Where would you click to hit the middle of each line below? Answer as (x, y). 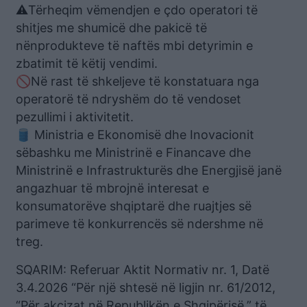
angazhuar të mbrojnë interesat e (112, 188)
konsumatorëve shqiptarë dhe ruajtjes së (134, 206)
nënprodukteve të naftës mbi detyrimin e (134, 45)
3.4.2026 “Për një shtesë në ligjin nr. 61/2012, (146, 287)
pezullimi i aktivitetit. (75, 116)
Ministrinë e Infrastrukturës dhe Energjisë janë (149, 170)
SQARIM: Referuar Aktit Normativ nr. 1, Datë (143, 269)
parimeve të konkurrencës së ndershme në (139, 223)
